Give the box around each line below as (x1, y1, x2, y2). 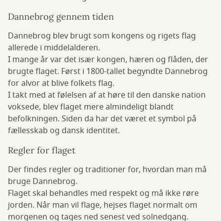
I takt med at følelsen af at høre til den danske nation (8, 89, 206, 102)
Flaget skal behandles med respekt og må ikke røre (8, 187, 199, 200)
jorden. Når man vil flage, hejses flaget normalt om (8, 199, 197, 212)
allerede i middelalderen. (8, 42, 100, 54)
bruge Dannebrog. (8, 176, 77, 188)
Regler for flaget (8, 145, 75, 156)
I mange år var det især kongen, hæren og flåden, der (8, 54, 208, 66)
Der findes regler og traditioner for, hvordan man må (8, 164, 207, 176)
